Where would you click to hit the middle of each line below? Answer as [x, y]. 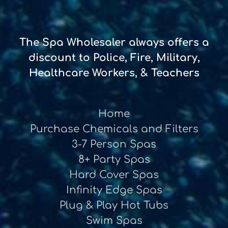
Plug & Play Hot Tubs [114, 206]
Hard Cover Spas [114, 175]
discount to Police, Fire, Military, [114, 58]
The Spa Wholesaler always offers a [114, 43]
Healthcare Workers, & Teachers [114, 73]
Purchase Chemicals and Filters [114, 129]
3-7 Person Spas [114, 145]
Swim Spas [114, 221]
